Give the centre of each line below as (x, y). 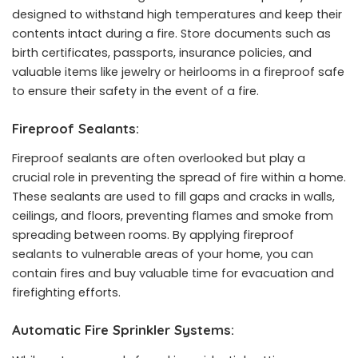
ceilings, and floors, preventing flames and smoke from (173, 216)
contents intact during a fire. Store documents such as (171, 33)
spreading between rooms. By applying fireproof (153, 235)
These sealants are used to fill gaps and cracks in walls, (173, 197)
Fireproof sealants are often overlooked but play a (159, 159)
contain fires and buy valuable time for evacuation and (173, 274)
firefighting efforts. (66, 293)
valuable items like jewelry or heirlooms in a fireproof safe (178, 72)
